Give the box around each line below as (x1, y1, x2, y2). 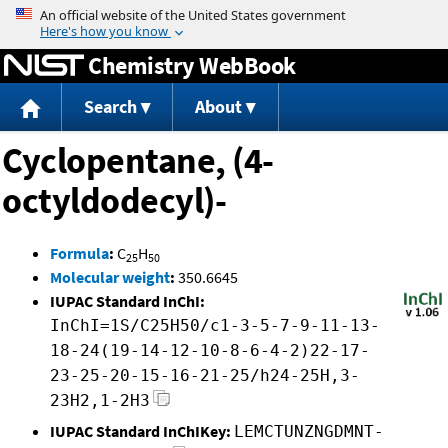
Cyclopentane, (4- (2, 138, 274, 184)
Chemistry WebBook (88, 49, 296, 81)
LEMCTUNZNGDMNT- (234, 422, 384, 442)
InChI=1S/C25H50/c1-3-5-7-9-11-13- (50, 316, 380, 336)
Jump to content (168, 4, 280, 24)
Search (83, 95, 137, 119)
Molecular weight (50, 267, 170, 288)
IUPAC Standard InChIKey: (50, 421, 231, 442)
